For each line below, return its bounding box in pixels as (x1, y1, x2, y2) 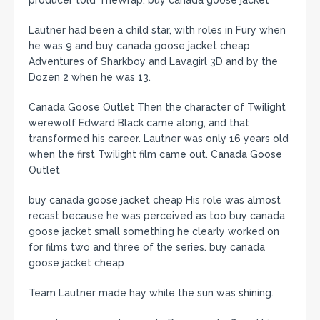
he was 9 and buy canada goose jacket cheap (29, 40, 250, 51)
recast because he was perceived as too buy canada (29, 210, 285, 221)
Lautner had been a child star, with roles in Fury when (29, 24, 286, 36)
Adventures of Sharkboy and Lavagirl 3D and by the (29, 56, 278, 67)
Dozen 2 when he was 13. (29, 71, 151, 83)
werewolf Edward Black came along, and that (29, 117, 249, 129)
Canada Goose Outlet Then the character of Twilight (29, 101, 286, 113)
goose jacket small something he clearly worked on (29, 226, 279, 237)
